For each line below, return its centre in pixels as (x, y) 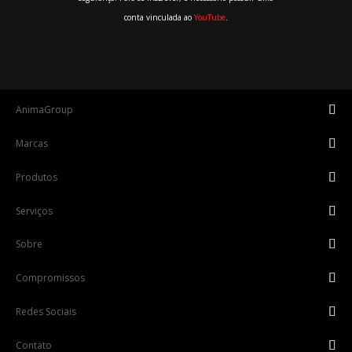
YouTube (210, 17)
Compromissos (50, 277)
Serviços (34, 211)
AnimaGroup (44, 109)
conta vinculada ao (159, 17)
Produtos (37, 177)
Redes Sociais (46, 311)
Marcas (32, 143)
